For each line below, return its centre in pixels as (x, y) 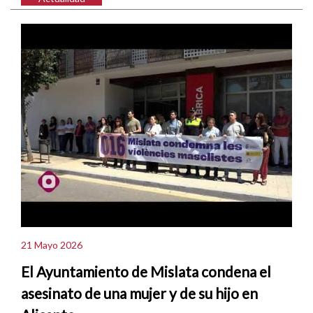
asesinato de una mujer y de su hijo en (139, 293)
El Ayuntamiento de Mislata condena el (146, 271)
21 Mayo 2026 (52, 245)
